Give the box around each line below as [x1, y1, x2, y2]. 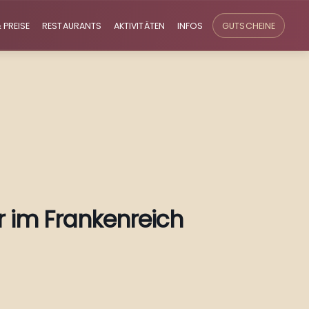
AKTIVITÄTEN [114, 19, 165, 32]
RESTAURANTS [42, 19, 102, 32]
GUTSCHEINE [222, 19, 275, 32]
